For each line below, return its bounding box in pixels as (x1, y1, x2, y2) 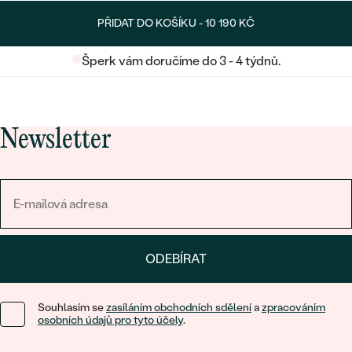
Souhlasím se (38, 300, 106, 314)
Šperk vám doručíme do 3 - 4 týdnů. (81, 53, 280, 68)
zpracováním (262, 300, 325, 314)
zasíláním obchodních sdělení (106, 300, 251, 314)
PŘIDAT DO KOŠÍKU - (97, 16, 205, 30)
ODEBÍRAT (145, 251, 207, 266)
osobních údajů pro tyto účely (38, 313, 183, 327)
